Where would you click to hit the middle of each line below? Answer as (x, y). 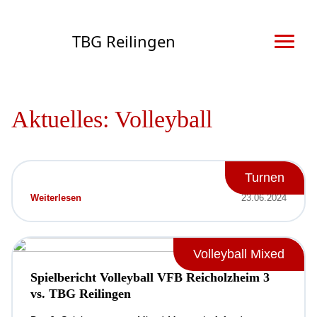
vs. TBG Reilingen (81, 293)
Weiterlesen (56, 197)
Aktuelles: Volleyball (112, 119)
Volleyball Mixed (239, 254)
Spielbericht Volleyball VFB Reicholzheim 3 (150, 277)
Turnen (265, 177)
